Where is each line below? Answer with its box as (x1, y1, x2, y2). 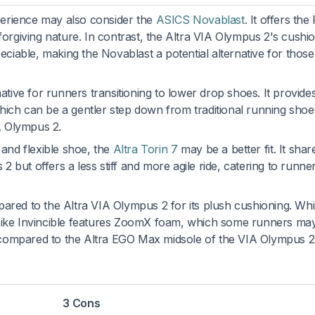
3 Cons (63, 295, 101, 310)
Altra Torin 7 (112, 141, 178, 156)
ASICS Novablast (155, 12, 245, 27)
